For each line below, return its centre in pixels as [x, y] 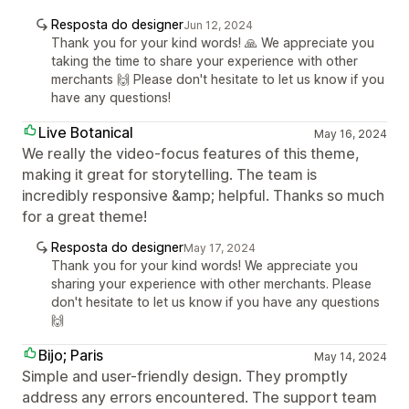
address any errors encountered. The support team [199, 397]
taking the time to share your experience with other [204, 61]
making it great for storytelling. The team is [169, 174]
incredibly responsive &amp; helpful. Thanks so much [203, 195]
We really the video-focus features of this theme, [191, 153]
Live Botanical [86, 132]
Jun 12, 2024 [218, 25]
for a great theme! [84, 216]
